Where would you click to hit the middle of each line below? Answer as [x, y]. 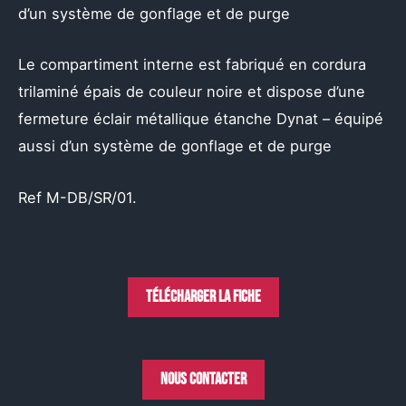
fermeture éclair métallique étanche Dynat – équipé [201, 119]
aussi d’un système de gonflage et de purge [175, 146]
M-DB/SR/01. [92, 197]
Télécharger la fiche [203, 296]
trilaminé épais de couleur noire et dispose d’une [192, 92]
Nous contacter [203, 379]
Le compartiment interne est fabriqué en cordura [192, 65]
